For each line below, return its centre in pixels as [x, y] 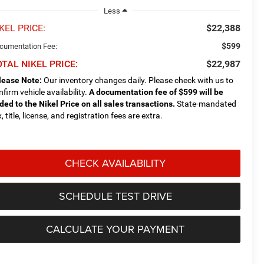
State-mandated [206, 103]
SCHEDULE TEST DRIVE [115, 196]
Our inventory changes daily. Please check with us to [138, 80]
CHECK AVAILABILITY [115, 163]
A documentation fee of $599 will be [156, 92]
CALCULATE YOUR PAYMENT [115, 229]
